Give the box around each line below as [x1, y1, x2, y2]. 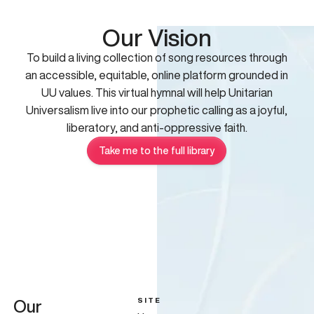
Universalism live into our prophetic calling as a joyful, [26, 104, 288, 116]
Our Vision [102, 25, 212, 50]
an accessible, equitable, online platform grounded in [25, 69, 289, 81]
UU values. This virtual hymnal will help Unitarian [41, 87, 273, 99]
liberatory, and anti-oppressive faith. [66, 122, 247, 134]
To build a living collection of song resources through [26, 52, 287, 64]
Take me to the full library [99, 146, 215, 156]
